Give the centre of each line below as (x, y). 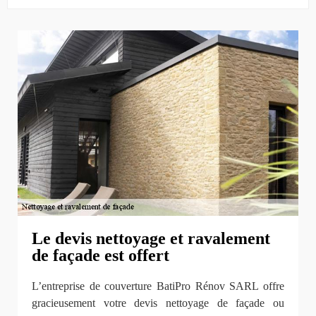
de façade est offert (101, 256)
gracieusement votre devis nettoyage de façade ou (158, 303)
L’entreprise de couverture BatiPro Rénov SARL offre (158, 286)
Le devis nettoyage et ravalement (151, 239)
